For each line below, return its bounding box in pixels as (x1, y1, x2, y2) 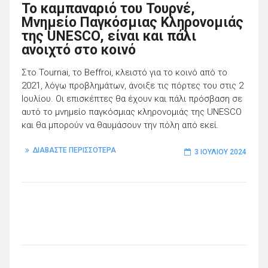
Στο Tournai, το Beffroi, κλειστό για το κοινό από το (22, 66, 227, 78)
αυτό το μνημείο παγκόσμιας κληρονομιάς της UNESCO (22, 106, 242, 117)
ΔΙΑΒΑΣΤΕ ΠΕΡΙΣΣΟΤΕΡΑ (33, 146, 116, 155)
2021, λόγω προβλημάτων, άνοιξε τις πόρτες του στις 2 (22, 80, 243, 91)
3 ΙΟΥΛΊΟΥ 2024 (194, 148, 246, 157)
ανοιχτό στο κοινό (22, 41, 136, 58)
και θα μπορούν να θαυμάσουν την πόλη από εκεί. (22, 119, 219, 130)
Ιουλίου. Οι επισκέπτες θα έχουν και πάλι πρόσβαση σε (22, 93, 242, 104)
